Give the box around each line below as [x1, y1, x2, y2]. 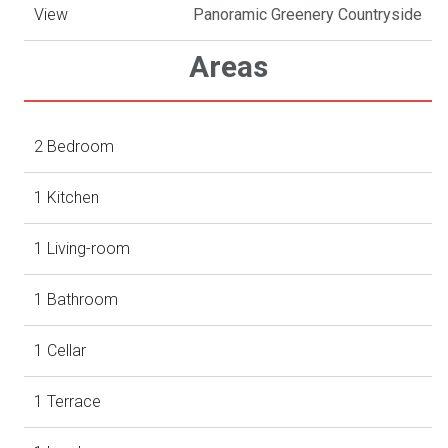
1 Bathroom [34, 290, 119, 310]
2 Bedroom [34, 137, 115, 157]
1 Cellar [34, 341, 87, 361]
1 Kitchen [34, 188, 100, 208]
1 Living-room [34, 239, 131, 259]
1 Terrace [34, 392, 102, 412]
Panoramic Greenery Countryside [193, 5, 423, 25]
